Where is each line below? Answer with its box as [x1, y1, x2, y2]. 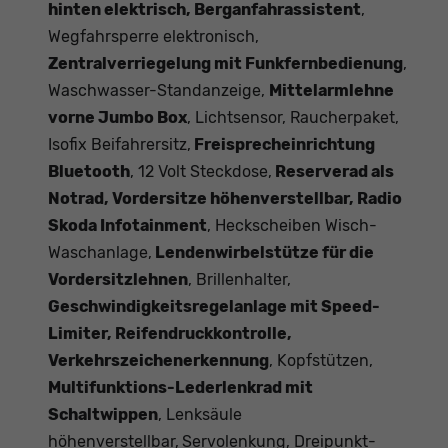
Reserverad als [272, 162, 394, 182]
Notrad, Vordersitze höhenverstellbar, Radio [48, 189, 402, 209]
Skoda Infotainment [48, 216, 207, 236]
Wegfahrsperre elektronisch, [48, 27, 259, 47]
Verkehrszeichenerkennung [48, 351, 269, 371]
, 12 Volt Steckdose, [130, 162, 272, 182]
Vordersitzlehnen [48, 270, 188, 290]
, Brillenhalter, [188, 270, 291, 290]
